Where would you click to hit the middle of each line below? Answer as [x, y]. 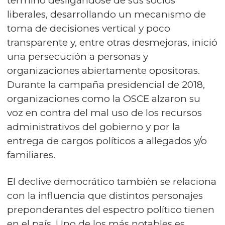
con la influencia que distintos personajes [105, 196]
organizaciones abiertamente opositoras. [103, 71]
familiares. [31, 155]
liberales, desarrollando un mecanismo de [106, 15]
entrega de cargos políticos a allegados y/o [107, 141]
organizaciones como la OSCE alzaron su [104, 99]
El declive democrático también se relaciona [112, 182]
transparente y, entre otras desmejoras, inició [112, 43]
